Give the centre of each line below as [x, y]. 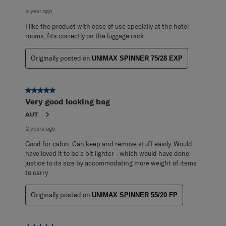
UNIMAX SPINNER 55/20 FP [135, 195]
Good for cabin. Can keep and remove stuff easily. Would [109, 144]
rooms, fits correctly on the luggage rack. [85, 36]
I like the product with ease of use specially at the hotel [107, 26]
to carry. [37, 172]
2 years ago [41, 128]
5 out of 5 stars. [51, 91]
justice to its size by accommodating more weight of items [111, 163]
